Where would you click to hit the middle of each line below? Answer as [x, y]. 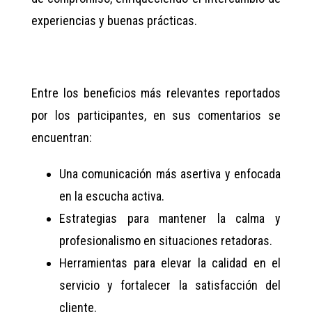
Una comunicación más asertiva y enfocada [170, 174]
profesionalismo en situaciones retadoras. [166, 241]
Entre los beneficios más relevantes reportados [156, 93]
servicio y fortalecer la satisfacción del [170, 286]
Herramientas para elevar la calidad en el [170, 263]
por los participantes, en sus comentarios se [156, 116]
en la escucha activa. [112, 196]
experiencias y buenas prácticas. [114, 21]
